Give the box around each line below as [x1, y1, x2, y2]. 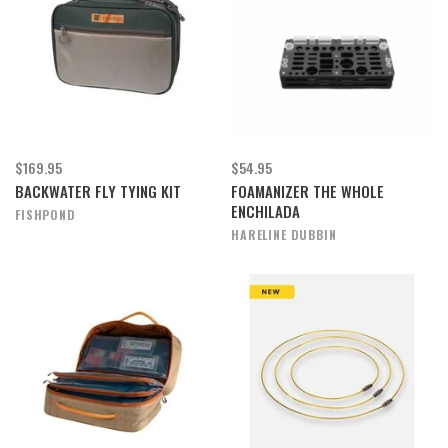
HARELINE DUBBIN [231, 226, 337, 243]
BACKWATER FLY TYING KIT [15, 180, 181, 202]
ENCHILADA [231, 200, 300, 222]
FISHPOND [15, 206, 76, 223]
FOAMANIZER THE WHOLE [231, 180, 384, 202]
